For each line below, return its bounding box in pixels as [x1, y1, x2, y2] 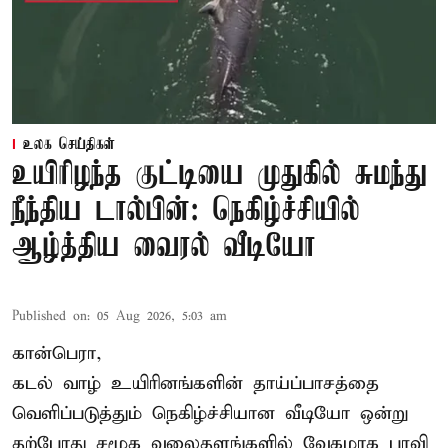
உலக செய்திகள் [23, 136, 115, 155]
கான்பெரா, [12, 342, 102, 366]
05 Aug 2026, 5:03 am [97, 308, 227, 326]
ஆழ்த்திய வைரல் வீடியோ [12, 230, 316, 266]
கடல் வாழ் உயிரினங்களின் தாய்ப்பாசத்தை [12, 372, 379, 396]
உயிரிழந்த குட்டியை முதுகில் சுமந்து [12, 158, 427, 194]
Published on [12, 308, 87, 326]
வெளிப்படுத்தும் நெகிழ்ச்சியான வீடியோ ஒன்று [12, 402, 408, 426]
